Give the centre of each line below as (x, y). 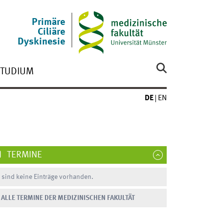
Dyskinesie (42, 42)
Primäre (49, 23)
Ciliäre (52, 33)
